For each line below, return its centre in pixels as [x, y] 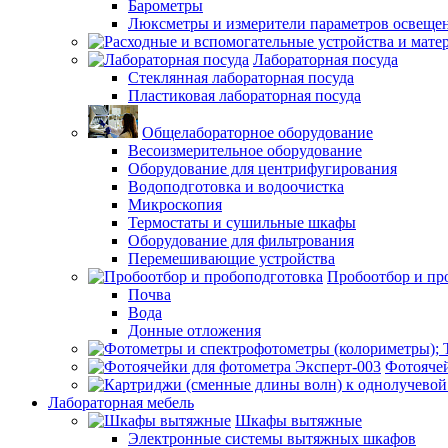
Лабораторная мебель [121, 402]
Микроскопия [175, 204]
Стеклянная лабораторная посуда [241, 77]
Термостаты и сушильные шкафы [242, 222]
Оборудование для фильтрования [241, 240]
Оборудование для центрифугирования [262, 168]
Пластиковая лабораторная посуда [244, 95]
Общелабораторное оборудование [257, 132]
